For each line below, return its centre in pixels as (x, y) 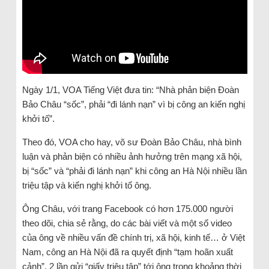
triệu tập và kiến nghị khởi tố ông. (86, 185)
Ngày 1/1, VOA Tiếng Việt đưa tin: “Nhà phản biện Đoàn (130, 89)
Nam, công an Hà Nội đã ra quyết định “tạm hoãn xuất (127, 252)
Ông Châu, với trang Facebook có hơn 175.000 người (127, 208)
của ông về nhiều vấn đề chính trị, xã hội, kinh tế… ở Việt (133, 237)
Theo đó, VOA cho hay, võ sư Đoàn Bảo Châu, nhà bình (131, 142)
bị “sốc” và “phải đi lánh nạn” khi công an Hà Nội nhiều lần (134, 171)
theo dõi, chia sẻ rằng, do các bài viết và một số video (127, 223)
